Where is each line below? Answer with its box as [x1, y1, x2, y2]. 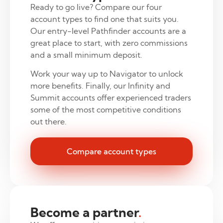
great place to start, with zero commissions [30, 37, 188, 48]
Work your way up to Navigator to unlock [30, 69, 183, 79]
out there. [30, 116, 67, 127]
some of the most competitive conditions [30, 105, 181, 115]
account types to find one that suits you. [30, 13, 179, 24]
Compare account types [67, 146, 156, 157]
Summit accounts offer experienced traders [30, 93, 191, 103]
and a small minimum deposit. [30, 49, 142, 60]
